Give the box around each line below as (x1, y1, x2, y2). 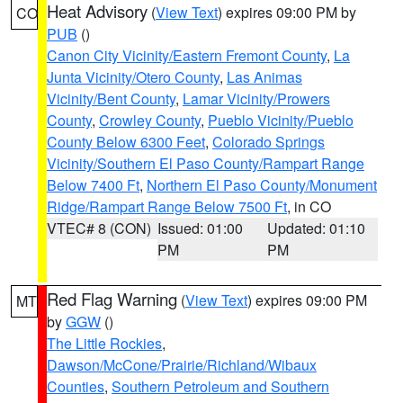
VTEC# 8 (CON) (47, 218, 151, 238)
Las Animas (227, 67, 302, 87)
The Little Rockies (47, 333, 162, 354)
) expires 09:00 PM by (218, 2, 356, 22)
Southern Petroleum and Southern (112, 376, 329, 397)
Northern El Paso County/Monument (147, 175, 377, 195)
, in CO (287, 196, 331, 217)
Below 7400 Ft (47, 175, 139, 195)
